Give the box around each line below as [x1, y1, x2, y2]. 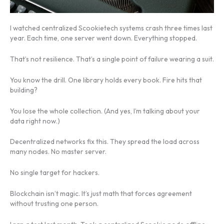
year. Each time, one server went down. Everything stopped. [10, 33, 197, 42]
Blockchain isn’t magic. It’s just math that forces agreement [10, 189, 192, 198]
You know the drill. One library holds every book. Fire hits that [10, 75, 202, 84]
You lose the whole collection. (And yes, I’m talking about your [10, 106, 200, 115]
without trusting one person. [10, 199, 98, 208]
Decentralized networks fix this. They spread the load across [10, 137, 199, 146]
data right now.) [10, 116, 60, 125]
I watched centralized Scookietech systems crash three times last [10, 23, 212, 32]
